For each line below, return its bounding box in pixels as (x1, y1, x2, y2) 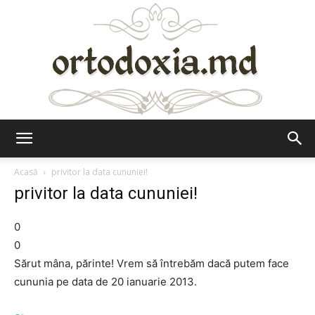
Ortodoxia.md (157, 144, 220, 156)
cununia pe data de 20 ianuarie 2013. (14, 275, 197, 288)
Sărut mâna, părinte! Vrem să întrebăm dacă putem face (14, 257, 289, 270)
